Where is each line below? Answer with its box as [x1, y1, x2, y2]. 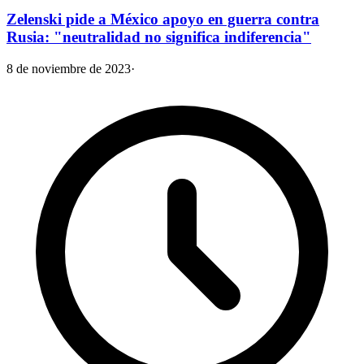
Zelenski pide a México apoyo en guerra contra [6, 11, 319, 28]
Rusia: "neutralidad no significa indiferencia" [6, 28, 311, 46]
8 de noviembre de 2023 [6, 62, 131, 76]
